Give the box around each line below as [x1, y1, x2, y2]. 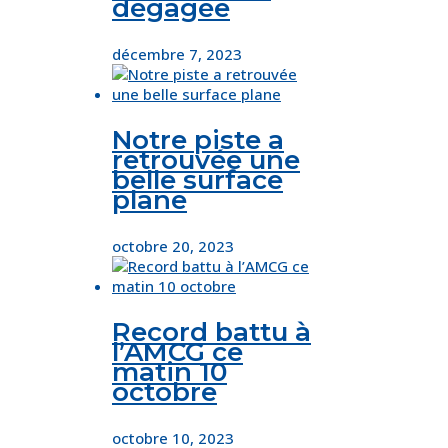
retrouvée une [112, 144, 300, 177]
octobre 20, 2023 [112, 236, 234, 257]
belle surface [112, 164, 283, 197]
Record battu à [112, 316, 311, 349]
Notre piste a [112, 124, 284, 157]
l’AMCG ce [112, 336, 243, 369]
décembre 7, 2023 [112, 44, 242, 65]
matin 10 [112, 356, 227, 389]
